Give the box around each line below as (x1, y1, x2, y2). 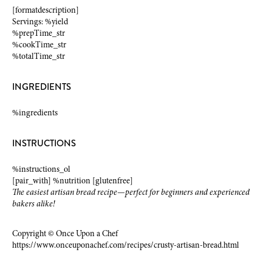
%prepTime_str (12, 27, 65, 39)
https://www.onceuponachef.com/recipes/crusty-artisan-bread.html (12, 239, 239, 251)
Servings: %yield (12, 16, 68, 28)
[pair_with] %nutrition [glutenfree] (12, 175, 133, 187)
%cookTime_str (12, 39, 66, 51)
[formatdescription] (12, 4, 79, 16)
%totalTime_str (12, 50, 65, 63)
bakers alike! (12, 198, 55, 210)
